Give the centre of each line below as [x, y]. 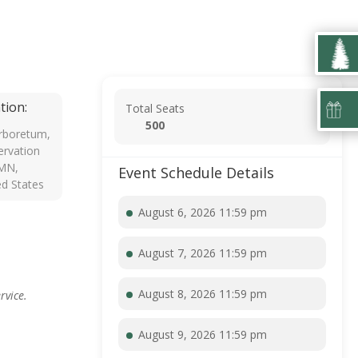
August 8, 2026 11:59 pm [203, 294]
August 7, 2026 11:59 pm [203, 253]
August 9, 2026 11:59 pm [203, 334]
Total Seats [155, 108]
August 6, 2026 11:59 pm [203, 212]
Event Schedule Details [196, 173]
